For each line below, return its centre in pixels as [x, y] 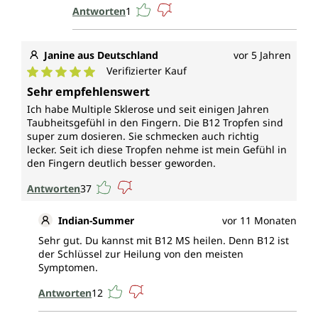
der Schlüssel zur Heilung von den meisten [141, 254]
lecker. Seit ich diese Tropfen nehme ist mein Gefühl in [157, 150]
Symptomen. [68, 268]
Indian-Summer [96, 221]
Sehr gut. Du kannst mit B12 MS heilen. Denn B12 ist [164, 241]
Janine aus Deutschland [101, 55]
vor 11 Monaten [259, 221]
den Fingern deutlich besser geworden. [121, 163]
